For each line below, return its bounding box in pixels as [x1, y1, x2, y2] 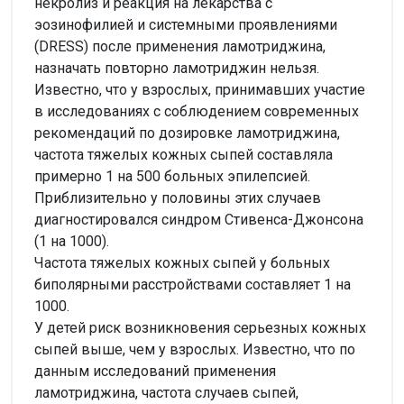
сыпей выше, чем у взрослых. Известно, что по [34, 340, 355, 358]
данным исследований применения [34, 362, 276, 380]
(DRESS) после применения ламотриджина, [34, 37, 326, 55]
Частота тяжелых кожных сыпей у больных [34, 253, 330, 271]
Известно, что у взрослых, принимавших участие [34, 80, 365, 98]
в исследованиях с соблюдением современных [34, 102, 359, 120]
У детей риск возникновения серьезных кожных [34, 318, 366, 336]
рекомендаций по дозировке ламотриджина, [34, 124, 340, 142]
